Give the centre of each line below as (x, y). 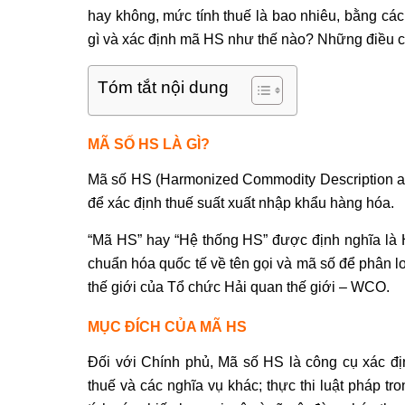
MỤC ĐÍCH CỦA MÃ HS (167, 327)
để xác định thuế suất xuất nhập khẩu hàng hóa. (241, 203)
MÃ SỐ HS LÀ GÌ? (149, 144)
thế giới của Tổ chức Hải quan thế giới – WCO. (239, 287)
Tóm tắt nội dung (163, 88)
